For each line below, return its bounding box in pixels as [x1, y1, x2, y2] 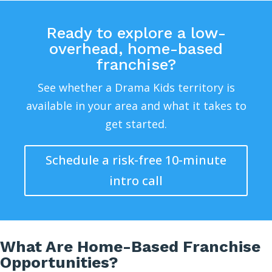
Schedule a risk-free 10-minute [46, 152, 226, 168]
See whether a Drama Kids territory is [37, 80, 235, 95]
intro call [109, 172, 163, 189]
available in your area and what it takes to [25, 98, 246, 113]
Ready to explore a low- [46, 24, 226, 42]
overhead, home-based [49, 39, 223, 58]
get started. [105, 117, 167, 131]
